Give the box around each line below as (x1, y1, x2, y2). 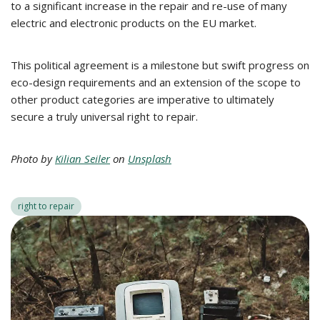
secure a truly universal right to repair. (11, 109, 198, 124)
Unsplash (128, 151, 171, 166)
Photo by (11, 151, 55, 166)
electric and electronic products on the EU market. (11, 16, 256, 30)
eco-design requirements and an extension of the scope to (11, 75, 301, 89)
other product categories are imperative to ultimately (11, 92, 274, 106)
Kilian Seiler (55, 151, 110, 166)
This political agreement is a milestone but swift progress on (11, 58, 309, 72)
